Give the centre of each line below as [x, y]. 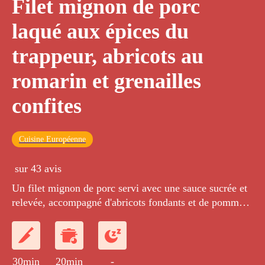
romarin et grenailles [106, 81]
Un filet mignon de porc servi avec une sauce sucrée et [130, 188]
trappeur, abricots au [108, 56]
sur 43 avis [38, 169]
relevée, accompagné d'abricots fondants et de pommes [130, 203]
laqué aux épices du [100, 32]
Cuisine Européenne [52, 140]
